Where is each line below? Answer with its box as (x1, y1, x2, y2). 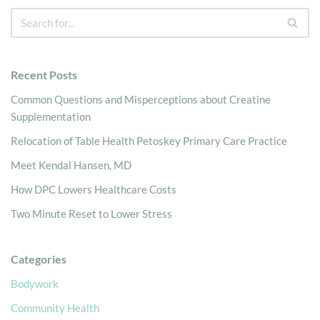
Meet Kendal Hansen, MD (11, 158, 131, 171)
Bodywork (11, 276, 59, 290)
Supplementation (11, 109, 91, 123)
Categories (11, 251, 66, 266)
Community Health (11, 301, 99, 314)
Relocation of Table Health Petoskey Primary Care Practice (11, 134, 287, 147)
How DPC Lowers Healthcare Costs (11, 182, 176, 196)
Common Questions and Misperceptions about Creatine (11, 92, 271, 106)
